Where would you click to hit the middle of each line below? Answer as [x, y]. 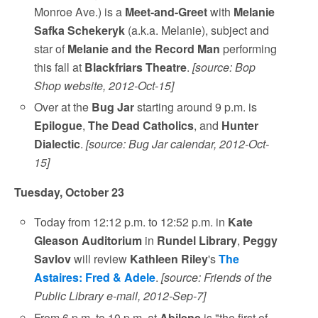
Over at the [63, 107]
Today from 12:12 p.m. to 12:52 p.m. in [131, 222]
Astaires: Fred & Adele [95, 278]
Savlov [53, 259]
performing [249, 49]
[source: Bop [224, 67]
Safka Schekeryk [80, 31]
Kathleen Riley [169, 259]
